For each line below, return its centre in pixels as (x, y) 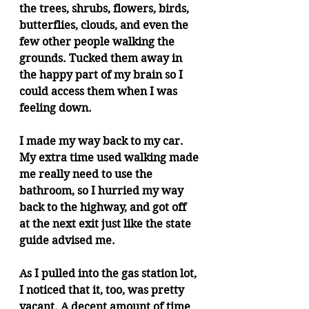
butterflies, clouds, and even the (105, 25)
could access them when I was (100, 91)
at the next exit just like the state (107, 224)
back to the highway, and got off (104, 207)
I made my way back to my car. (103, 141)
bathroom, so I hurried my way (103, 191)
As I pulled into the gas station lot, (109, 273)
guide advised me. (70, 240)
